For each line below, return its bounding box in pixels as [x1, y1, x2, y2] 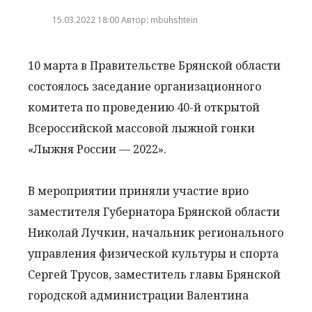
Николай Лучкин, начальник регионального [28, 225, 283, 240]
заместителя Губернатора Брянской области [28, 204, 280, 219]
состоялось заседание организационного [28, 79, 261, 94]
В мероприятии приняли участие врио [28, 183, 249, 198]
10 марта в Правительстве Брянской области [28, 58, 281, 73]
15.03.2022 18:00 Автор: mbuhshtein [52, 14, 198, 26]
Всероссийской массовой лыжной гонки [28, 120, 255, 136]
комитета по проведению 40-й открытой [28, 100, 260, 115]
